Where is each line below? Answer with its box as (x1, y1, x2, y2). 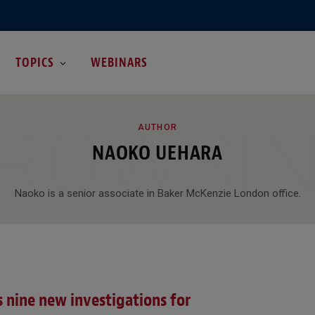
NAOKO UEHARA (91, 139, 224, 166)
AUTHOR (137, 122, 178, 132)
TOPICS (15, 54, 54, 70)
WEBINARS (91, 54, 148, 70)
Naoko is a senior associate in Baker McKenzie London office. (14, 186, 301, 200)
